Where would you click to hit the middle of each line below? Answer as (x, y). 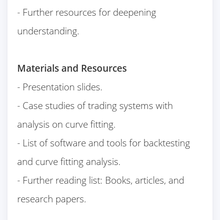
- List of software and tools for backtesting (104, 143)
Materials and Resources (72, 68)
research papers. (52, 199)
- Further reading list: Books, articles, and (101, 180)
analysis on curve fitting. (67, 124)
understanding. (49, 31)
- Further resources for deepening (87, 12)
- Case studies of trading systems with (95, 106)
